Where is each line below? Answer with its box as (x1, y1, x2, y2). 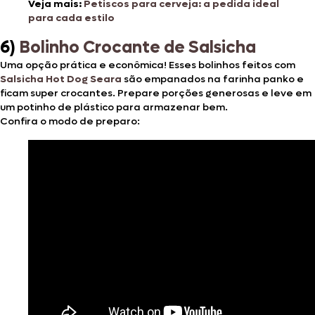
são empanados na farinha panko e (122, 72, 304, 86)
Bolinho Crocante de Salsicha (19, 36, 256, 58)
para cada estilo (28, 11, 117, 25)
